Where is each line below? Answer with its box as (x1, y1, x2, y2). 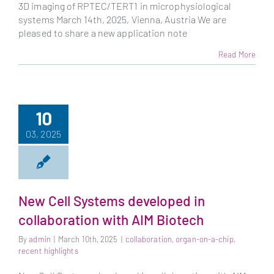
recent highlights (18, 246, 78, 256)
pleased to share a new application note (18, 26, 187, 39)
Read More (218, 49, 256, 59)
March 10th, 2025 (57, 234, 118, 245)
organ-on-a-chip (176, 234, 234, 245)
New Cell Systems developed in (18, 191, 205, 209)
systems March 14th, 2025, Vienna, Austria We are (18, 13, 226, 25)
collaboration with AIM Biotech (18, 210, 204, 228)
